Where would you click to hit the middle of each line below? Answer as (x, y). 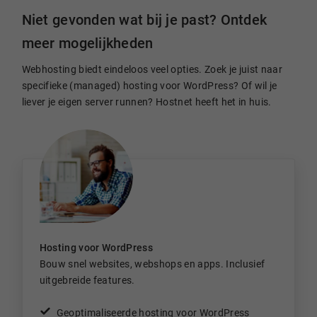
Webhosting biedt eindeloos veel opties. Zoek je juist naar (152, 69)
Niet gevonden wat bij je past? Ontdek (144, 21)
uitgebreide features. (87, 280)
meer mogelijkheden (87, 44)
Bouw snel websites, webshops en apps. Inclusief (152, 264)
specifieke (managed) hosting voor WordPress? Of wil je (149, 86)
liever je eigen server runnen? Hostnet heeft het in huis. (146, 102)
